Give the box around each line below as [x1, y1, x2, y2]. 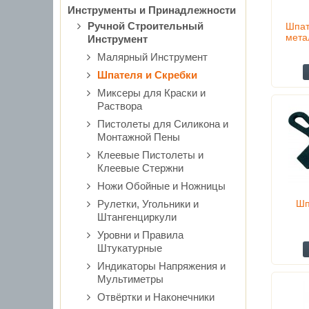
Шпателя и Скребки [97, 69, 197, 81]
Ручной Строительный [88, 20, 203, 32]
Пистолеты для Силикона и [97, 118, 228, 130]
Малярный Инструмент [97, 51, 208, 63]
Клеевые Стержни [97, 162, 183, 174]
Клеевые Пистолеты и [97, 149, 203, 161]
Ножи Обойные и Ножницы [97, 180, 226, 192]
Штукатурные [97, 242, 162, 254]
